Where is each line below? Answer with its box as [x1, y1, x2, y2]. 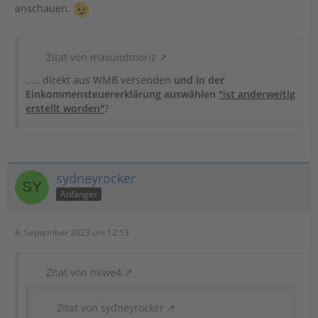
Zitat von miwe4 [46, 265, 121, 279]
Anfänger [60, 188, 97, 201]
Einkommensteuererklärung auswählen [26, 87, 219, 101]
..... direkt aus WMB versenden [26, 72, 174, 87]
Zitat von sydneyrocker [57, 300, 164, 314]
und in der [174, 72, 224, 87]
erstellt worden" [26, 101, 104, 115]
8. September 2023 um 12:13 [15, 226, 129, 238]
